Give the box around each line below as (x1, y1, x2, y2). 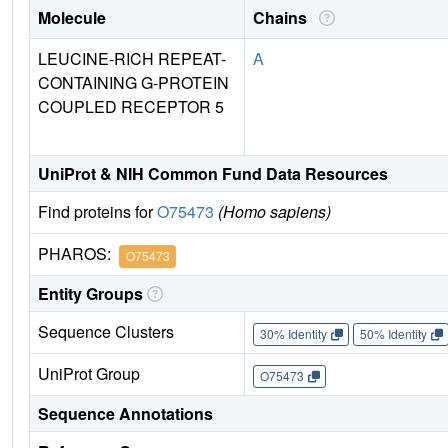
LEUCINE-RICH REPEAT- (38, 47, 226, 71)
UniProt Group (38, 362, 140, 386)
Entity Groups (38, 282, 143, 306)
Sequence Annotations (38, 402, 213, 426)
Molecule (38, 6, 106, 30)
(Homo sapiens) (218, 200, 331, 224)
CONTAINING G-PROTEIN (38, 71, 229, 95)
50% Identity (359, 325, 427, 343)
